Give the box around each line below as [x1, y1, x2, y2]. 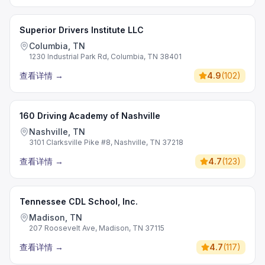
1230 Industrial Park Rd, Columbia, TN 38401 [29, 52, 182, 61]
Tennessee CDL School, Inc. [20, 196, 138, 206]
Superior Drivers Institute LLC [20, 25, 144, 35]
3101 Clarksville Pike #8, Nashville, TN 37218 [29, 138, 183, 147]
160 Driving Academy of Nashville [20, 111, 160, 121]
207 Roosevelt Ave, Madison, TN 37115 [29, 224, 164, 232]
